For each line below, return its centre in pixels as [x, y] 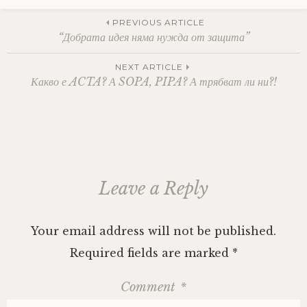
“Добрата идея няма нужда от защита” [153, 37]
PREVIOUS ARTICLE [158, 22]
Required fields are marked [151, 253]
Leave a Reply [153, 189]
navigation [76, 80]
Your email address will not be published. [153, 231]
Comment [150, 287]
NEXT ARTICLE [149, 67]
